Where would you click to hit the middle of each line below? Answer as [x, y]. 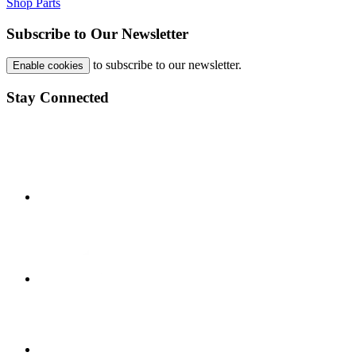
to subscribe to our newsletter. [166, 65]
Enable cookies [48, 66]
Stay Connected [58, 98]
